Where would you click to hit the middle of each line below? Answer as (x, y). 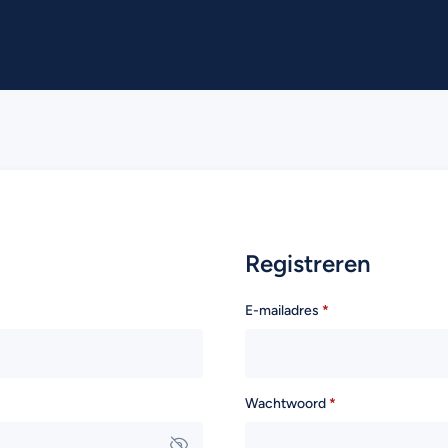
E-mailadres (283, 310)
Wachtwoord (286, 403)
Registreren (307, 263)
